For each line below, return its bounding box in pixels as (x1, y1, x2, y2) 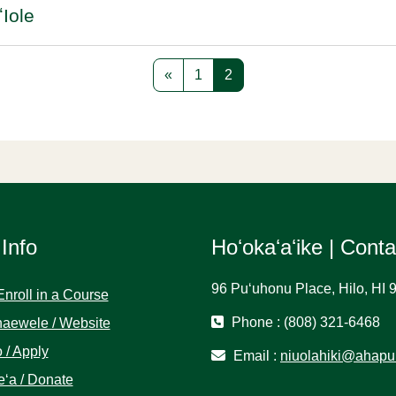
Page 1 (201, 66, 247, 81)
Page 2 (231, 66, 277, 81)
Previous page (171, 66, 263, 81)
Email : (230, 348, 280, 363)
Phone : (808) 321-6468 (228, 315, 380, 330)
